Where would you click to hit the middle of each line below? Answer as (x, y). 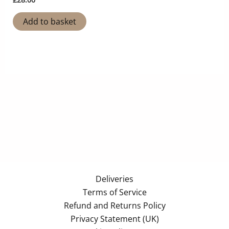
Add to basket (49, 22)
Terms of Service (114, 192)
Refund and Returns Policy (114, 205)
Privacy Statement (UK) (114, 219)
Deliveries (114, 179)
